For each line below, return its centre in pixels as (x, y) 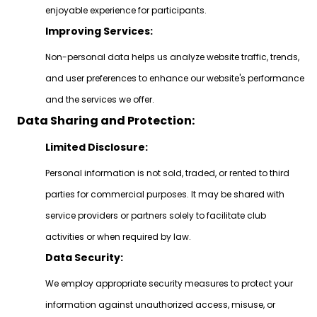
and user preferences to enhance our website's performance (174, 78)
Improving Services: (99, 31)
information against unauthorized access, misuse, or (160, 305)
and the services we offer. (99, 99)
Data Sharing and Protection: (105, 121)
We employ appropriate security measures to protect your (169, 283)
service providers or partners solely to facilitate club (155, 215)
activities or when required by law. (118, 237)
